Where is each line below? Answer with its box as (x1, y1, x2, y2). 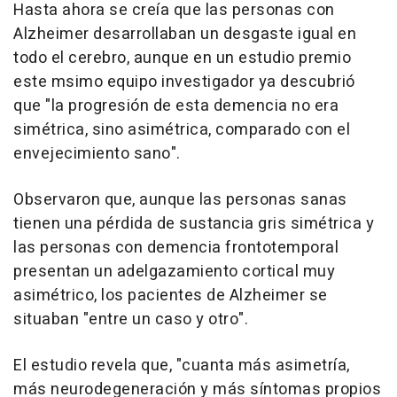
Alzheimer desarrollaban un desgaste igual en (13, 21, 356, 46)
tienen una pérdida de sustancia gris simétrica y (13, 211, 374, 236)
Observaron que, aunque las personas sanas (13, 187, 347, 212)
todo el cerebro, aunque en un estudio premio (13, 45, 351, 70)
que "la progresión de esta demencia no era (13, 93, 339, 118)
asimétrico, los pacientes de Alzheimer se (13, 283, 328, 307)
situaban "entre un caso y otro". (13, 307, 248, 331)
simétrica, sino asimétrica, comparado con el (13, 117, 350, 142)
